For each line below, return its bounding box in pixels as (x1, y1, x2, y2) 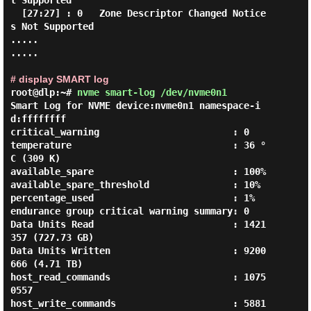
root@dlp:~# (10, 87, 77, 98)
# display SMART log (10, 74, 109, 85)
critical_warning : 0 (10, 126, 249, 137)
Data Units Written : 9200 (10, 245, 266, 256)
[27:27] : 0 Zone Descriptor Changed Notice (10, 8, 22, 19)
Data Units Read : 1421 (10, 219, 266, 230)
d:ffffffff (10, 113, 66, 124)
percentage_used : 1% (10, 192, 255, 203)
